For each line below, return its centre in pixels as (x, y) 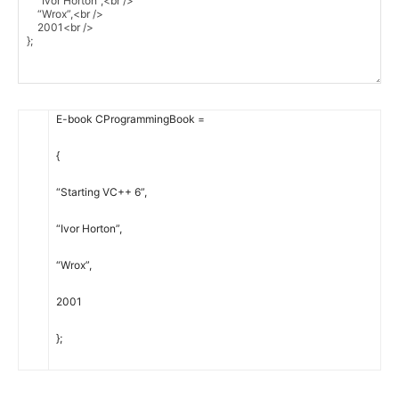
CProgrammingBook (145, 119)
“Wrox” (73, 265)
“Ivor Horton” (88, 229)
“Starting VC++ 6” (100, 192)
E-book (76, 119)
